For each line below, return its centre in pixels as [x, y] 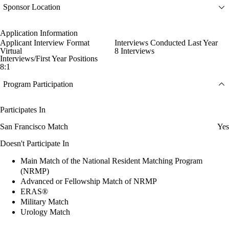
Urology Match [45, 212]
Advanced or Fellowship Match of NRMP [89, 181]
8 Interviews [134, 51]
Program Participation [38, 84]
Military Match [44, 201]
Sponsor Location [32, 7]
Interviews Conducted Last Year [166, 42]
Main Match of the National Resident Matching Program [111, 161]
